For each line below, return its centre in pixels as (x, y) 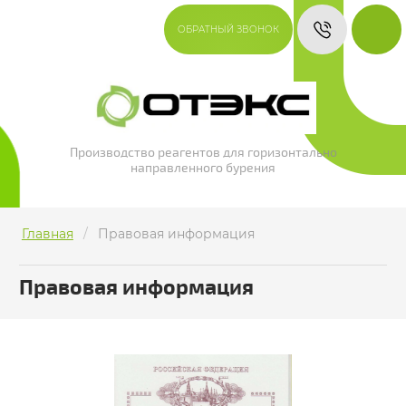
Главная (47, 234)
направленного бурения (203, 169)
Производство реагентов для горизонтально (203, 153)
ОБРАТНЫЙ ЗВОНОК (228, 29)
